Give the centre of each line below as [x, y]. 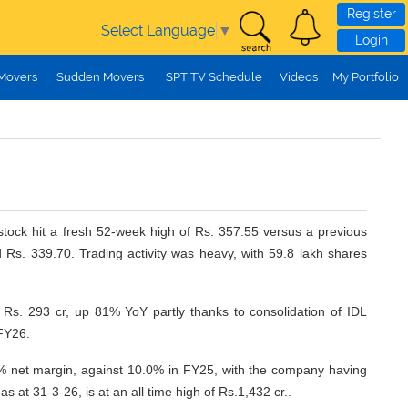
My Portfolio [366, 77]
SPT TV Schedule [214, 77]
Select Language [158, 30]
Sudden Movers [100, 77]
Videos [298, 77]
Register [371, 14]
